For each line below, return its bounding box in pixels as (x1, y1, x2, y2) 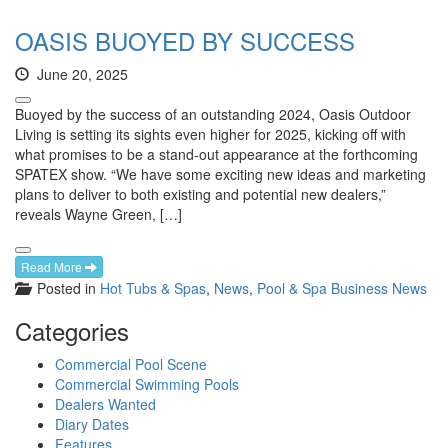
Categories (15, 313, 129, 349)
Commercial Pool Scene (55, 354, 207, 375)
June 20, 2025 (29, 64, 128, 85)
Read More (21, 258, 85, 276)
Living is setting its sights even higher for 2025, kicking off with (15, 124, 406, 145)
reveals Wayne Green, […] (15, 204, 182, 225)
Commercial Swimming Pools (55, 374, 239, 395)
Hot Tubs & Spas (100, 278, 206, 299)
